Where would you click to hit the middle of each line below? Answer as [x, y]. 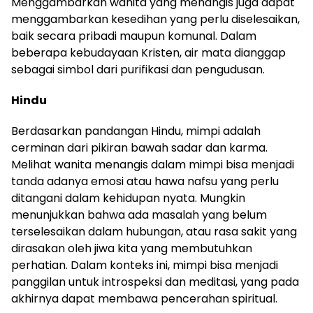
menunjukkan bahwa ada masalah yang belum [139, 215]
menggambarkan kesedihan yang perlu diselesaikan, [155, 19]
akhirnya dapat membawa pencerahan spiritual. [144, 299]
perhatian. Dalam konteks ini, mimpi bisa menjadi [145, 265]
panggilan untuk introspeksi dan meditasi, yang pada [155, 282]
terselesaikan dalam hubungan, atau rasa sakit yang [154, 232]
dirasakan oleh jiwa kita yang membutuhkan [132, 248]
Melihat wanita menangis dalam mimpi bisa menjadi [153, 165]
